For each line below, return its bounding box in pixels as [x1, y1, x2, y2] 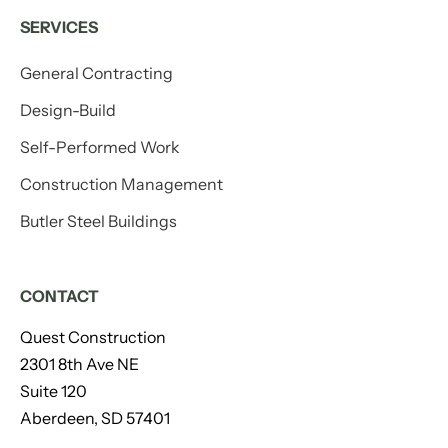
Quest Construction [20, 327, 166, 347]
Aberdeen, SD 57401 [20, 408, 170, 428]
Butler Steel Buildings [20, 211, 177, 231]
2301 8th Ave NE [20, 354, 149, 374]
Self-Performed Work [20, 137, 180, 157]
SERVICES [20, 17, 98, 37]
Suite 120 [20, 381, 97, 401]
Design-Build [20, 100, 116, 120]
